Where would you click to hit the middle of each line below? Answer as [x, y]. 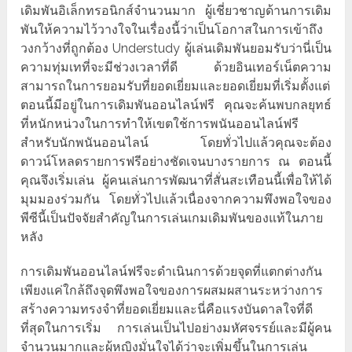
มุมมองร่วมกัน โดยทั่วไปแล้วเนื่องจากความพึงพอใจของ [176, 200]
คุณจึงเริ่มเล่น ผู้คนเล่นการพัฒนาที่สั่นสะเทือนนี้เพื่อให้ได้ [176, 181]
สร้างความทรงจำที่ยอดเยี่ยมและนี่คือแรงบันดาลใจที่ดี [167, 310]
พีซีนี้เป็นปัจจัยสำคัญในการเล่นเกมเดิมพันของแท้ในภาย [172, 218]
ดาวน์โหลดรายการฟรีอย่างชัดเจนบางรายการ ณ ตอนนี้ [176, 162]
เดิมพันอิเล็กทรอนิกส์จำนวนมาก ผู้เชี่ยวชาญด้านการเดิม [176, 11]
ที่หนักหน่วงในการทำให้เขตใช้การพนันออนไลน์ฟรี [160, 124]
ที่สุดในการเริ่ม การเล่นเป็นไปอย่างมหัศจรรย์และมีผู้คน [176, 328]
